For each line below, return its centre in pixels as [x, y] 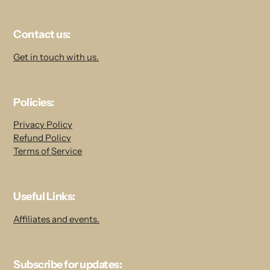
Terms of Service [48, 151]
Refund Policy [42, 138]
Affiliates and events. [56, 219]
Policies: [34, 102]
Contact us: [42, 35]
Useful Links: [44, 197]
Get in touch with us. [56, 57]
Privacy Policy [43, 125]
